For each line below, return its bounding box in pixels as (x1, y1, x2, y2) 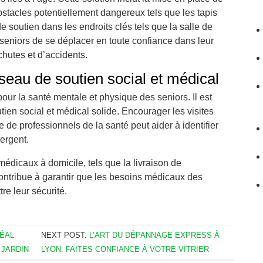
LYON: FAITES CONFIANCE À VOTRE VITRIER (41, 245, 210, 254)
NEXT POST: (41, 231, 90, 240)
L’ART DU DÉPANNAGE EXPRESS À (89, 231, 220, 240)
